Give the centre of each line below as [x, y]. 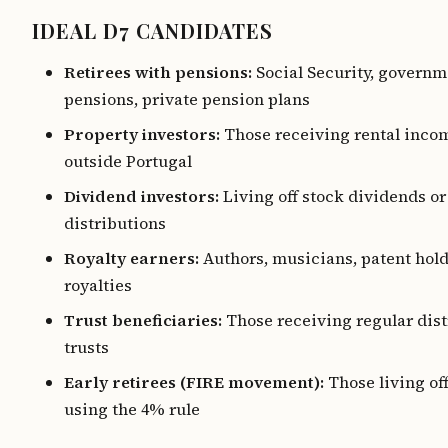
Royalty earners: [131, 258]
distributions [115, 223]
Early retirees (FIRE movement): [194, 382]
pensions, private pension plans [187, 99]
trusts [86, 347]
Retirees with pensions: [158, 72]
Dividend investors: [141, 196]
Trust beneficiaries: [143, 320]
